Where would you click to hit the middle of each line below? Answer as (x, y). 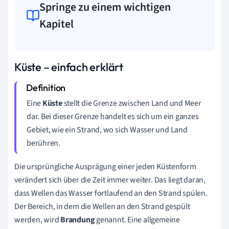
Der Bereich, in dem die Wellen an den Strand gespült (102, 206)
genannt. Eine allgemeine (137, 220)
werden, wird (38, 220)
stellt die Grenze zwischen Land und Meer (132, 103)
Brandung (78, 220)
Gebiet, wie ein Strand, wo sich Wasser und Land (107, 130)
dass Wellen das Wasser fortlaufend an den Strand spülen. (111, 193)
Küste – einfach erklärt (69, 67)
